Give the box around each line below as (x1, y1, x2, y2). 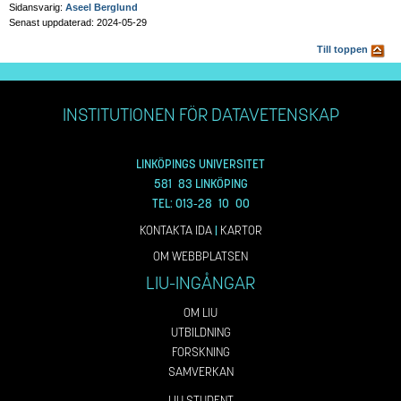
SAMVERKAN (167, 364, 234, 380)
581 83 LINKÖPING (153, 176, 248, 192)
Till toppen (317, 43, 371, 55)
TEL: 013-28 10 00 (151, 196, 250, 212)
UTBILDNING (170, 325, 231, 341)
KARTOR (219, 222, 262, 238)
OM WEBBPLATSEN (153, 249, 248, 265)
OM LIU (183, 305, 218, 321)
